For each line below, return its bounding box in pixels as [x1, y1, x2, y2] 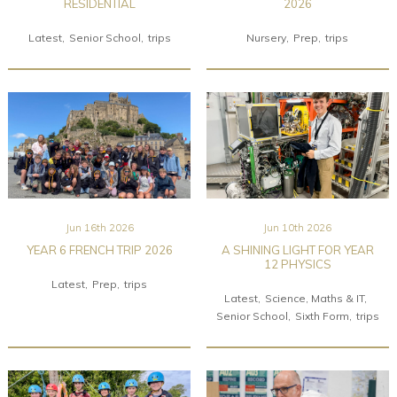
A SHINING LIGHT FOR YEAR [221, 242, 374, 257]
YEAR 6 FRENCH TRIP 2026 [26, 242, 173, 257]
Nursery [246, 30, 287, 44]
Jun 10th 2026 [263, 220, 332, 234]
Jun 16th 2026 [65, 220, 134, 234]
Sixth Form [294, 308, 349, 323]
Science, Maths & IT [264, 291, 364, 305]
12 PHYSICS [263, 256, 331, 271]
